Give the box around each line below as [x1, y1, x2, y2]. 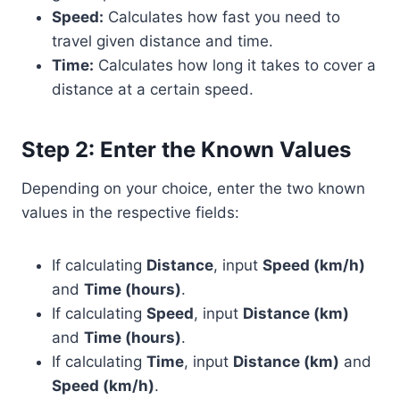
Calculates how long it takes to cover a [94, 56, 376, 75]
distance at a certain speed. [52, 80, 254, 99]
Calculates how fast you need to [104, 8, 340, 27]
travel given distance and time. [52, 32, 273, 51]
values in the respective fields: [21, 204, 239, 222]
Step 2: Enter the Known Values [21, 137, 351, 163]
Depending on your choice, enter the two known [21, 179, 365, 198]
